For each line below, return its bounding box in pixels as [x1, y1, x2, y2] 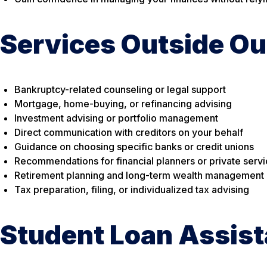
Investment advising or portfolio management [14, 112, 218, 125]
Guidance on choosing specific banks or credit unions [14, 141, 254, 153]
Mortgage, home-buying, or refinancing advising [14, 98, 232, 110]
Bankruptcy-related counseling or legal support [14, 83, 226, 96]
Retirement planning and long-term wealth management [14, 169, 264, 182]
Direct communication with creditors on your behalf [14, 126, 243, 139]
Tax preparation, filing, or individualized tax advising [14, 184, 249, 196]
